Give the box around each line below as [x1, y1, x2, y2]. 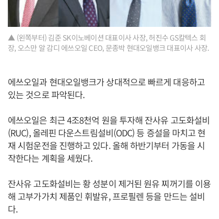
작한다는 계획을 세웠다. [8, 152, 93, 165]
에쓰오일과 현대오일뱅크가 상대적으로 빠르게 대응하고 [8, 75, 205, 88]
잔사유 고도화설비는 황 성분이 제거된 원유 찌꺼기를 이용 [8, 177, 211, 190]
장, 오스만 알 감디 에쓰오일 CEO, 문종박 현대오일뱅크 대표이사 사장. [8, 43, 209, 53]
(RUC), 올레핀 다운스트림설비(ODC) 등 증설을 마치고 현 [8, 126, 206, 139]
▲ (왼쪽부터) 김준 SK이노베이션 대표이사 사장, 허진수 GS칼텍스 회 [8, 32, 206, 43]
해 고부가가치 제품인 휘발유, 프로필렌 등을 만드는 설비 [8, 190, 205, 203]
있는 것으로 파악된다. [8, 88, 85, 101]
